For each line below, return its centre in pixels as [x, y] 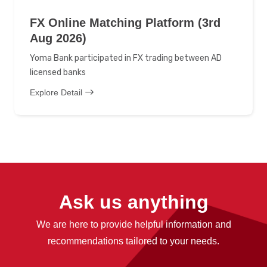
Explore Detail [56, 92]
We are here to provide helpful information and [133, 224]
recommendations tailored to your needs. [133, 241]
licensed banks [58, 72]
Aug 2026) [58, 38]
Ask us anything [133, 202]
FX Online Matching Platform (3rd [125, 23]
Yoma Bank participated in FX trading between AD [126, 58]
